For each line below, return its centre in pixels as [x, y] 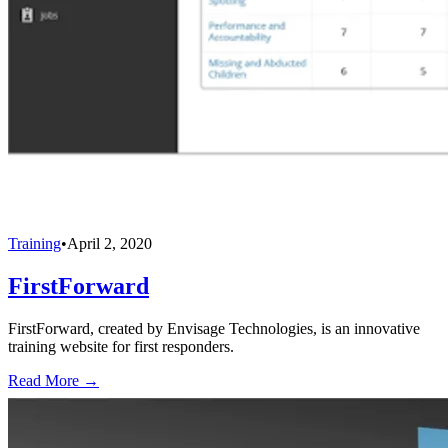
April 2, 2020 [109, 244]
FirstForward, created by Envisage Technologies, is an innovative [214, 328]
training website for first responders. [121, 346]
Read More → [53, 380]
